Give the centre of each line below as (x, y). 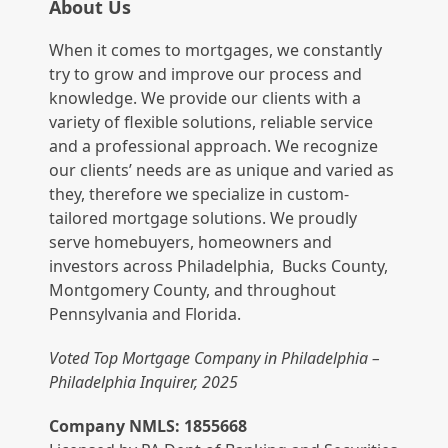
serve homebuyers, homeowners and (191, 241)
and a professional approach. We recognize (214, 145)
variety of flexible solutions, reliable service (211, 121)
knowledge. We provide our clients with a (205, 97)
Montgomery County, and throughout (193, 289)
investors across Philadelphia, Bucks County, (219, 265)
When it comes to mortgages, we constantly (216, 49)
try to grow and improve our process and (206, 73)
